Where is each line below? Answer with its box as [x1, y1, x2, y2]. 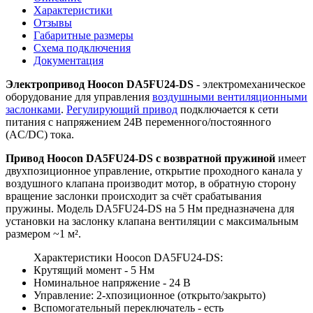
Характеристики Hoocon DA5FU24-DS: [34, 251, 223, 263]
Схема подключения [34, 41, 131, 54]
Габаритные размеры [34, 29, 133, 41]
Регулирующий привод [66, 103, 177, 115]
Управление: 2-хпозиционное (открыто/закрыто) [34, 289, 265, 301]
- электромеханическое [194, 78, 305, 90]
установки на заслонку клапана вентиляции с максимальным [6, 214, 298, 227]
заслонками [6, 103, 61, 115]
